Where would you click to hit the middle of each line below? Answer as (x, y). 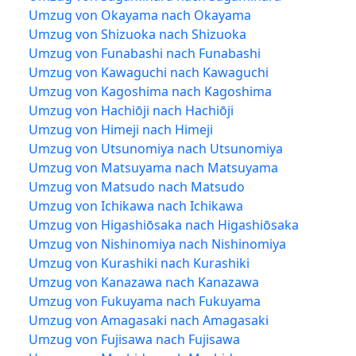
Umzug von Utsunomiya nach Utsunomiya (156, 148)
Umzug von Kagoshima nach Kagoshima (150, 91)
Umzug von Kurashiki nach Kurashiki (139, 263)
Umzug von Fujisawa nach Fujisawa (134, 339)
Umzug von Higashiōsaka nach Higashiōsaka (164, 224)
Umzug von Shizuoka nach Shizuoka (137, 34)
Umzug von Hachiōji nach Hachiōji (131, 110)
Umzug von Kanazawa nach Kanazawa (144, 282)
